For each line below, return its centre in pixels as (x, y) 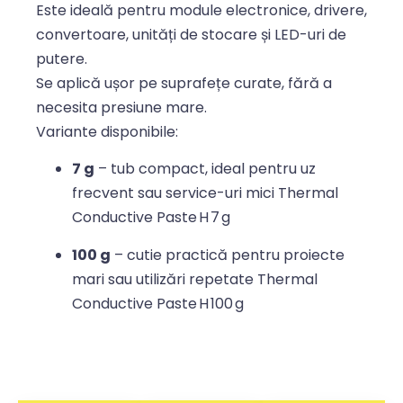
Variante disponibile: (107, 131)
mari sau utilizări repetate (165, 279)
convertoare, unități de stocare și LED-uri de (191, 34)
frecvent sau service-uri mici (175, 193)
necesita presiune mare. (123, 107)
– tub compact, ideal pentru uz (205, 169)
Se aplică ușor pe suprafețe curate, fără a (184, 83)
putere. (62, 58)
